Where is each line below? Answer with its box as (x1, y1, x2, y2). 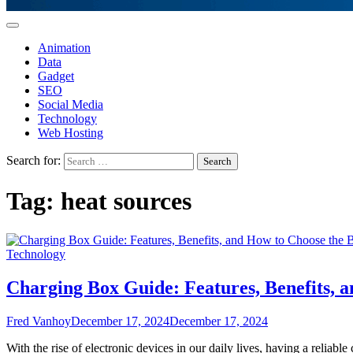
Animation (38, 41, 91, 54)
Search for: (6, 154, 61, 167)
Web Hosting (38, 126, 103, 139)
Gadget (38, 69, 74, 83)
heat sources (61, 187, 191, 216)
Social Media (38, 98, 103, 111)
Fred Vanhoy (6, 314, 71, 328)
